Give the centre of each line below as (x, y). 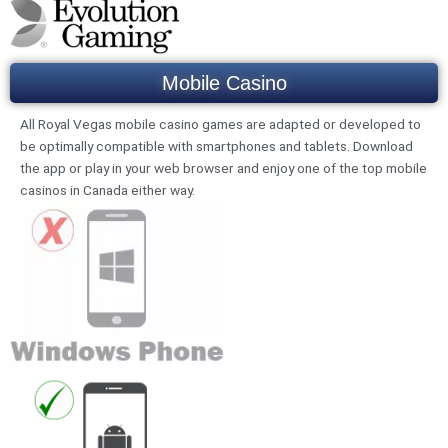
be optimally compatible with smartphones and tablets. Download (216, 146)
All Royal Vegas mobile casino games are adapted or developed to (220, 124)
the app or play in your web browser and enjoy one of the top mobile (223, 168)
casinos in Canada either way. (107, 190)
